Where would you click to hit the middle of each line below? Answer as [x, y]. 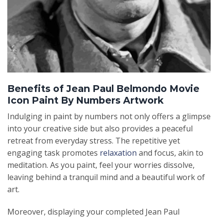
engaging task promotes [54, 153]
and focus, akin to [170, 153]
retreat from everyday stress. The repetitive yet [94, 141]
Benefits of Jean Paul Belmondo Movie [103, 88]
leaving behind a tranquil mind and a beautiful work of [106, 177]
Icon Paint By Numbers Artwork [85, 100]
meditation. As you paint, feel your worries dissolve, [101, 165]
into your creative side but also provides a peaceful [100, 129]
